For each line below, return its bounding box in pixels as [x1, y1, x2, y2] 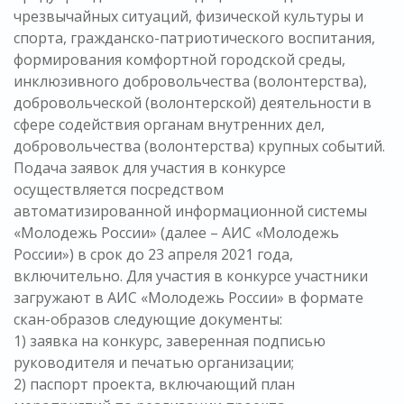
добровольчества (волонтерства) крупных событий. [14, 136, 385, 157]
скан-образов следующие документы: [14, 309, 282, 330]
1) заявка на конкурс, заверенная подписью [14, 331, 326, 352]
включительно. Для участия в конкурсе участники [14, 266, 368, 287]
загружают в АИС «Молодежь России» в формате [14, 288, 363, 308]
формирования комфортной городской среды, [14, 50, 345, 70]
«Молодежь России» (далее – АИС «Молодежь [14, 223, 339, 243]
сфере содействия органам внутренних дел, [14, 115, 325, 135]
